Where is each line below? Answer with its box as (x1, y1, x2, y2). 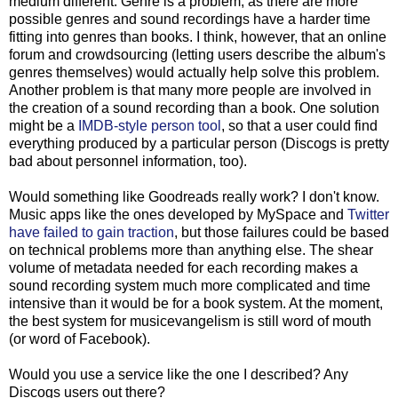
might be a (9, 117, 78, 133)
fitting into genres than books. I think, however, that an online (9, 28, 386, 44)
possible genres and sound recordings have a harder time (9, 11, 370, 27)
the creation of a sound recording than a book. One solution (9, 99, 379, 115)
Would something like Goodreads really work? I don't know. (9, 188, 379, 204)
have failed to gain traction (9, 224, 174, 240)
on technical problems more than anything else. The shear (9, 242, 373, 258)
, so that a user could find (221, 117, 378, 133)
